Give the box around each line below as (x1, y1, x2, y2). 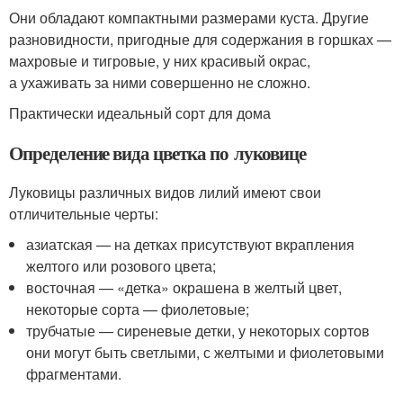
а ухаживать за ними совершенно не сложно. (9, 72, 310, 93)
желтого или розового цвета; (26, 255, 217, 276)
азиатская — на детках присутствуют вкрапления (26, 234, 355, 255)
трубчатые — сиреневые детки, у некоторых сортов (26, 320, 371, 341)
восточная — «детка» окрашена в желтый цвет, (26, 277, 343, 298)
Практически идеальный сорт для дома (9, 103, 271, 123)
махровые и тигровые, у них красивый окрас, (9, 50, 310, 71)
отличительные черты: (9, 203, 158, 224)
